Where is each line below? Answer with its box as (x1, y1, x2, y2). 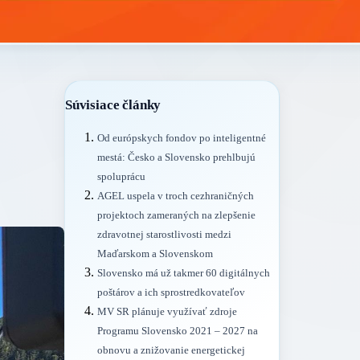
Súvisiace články (65, 96, 162, 112)
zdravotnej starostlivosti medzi (97, 229, 231, 241)
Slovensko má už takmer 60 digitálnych (97, 268, 270, 280)
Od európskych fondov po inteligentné (97, 133, 266, 145)
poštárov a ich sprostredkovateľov (97, 287, 245, 299)
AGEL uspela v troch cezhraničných (97, 190, 254, 202)
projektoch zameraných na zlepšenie (97, 210, 256, 222)
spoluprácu (97, 171, 145, 183)
